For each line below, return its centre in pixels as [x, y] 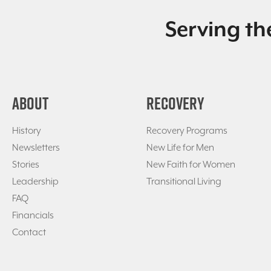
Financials [33, 216]
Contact [29, 233]
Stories [26, 165]
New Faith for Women [191, 165]
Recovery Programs [187, 131]
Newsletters [36, 148]
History [27, 131]
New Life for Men [180, 148]
